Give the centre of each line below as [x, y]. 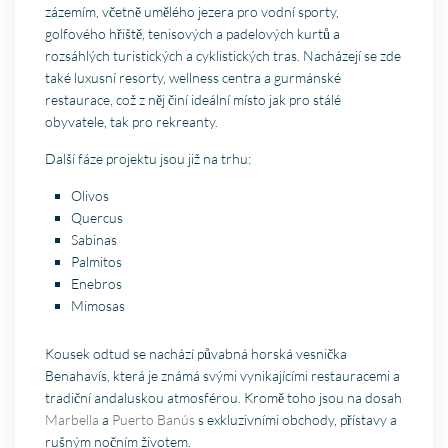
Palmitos [97, 262]
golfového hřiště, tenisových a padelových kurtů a [193, 34]
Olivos [90, 196]
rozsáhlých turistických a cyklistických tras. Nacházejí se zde [223, 56]
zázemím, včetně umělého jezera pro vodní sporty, [192, 12]
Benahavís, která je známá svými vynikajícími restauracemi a [223, 376]
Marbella [72, 420]
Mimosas [98, 306]
